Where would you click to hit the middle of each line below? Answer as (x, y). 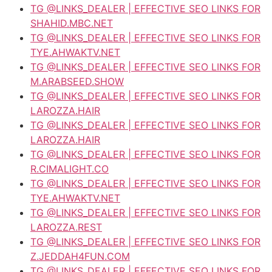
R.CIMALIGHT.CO (70, 168)
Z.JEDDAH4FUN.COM (80, 256)
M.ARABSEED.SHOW (77, 81)
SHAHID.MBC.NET (72, 23)
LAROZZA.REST (66, 227)
